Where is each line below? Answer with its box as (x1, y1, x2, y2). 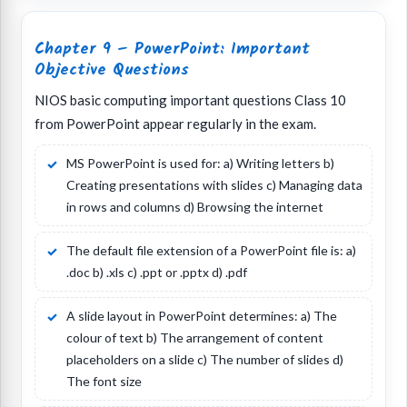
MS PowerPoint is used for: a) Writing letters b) (66, 155, 334, 172)
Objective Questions (35, 57, 189, 84)
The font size (66, 373, 142, 390)
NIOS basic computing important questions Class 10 (35, 92, 346, 109)
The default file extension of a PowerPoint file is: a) (66, 243, 356, 259)
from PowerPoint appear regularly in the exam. (35, 115, 316, 133)
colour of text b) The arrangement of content (66, 330, 323, 346)
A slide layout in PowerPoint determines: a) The (66, 308, 337, 324)
